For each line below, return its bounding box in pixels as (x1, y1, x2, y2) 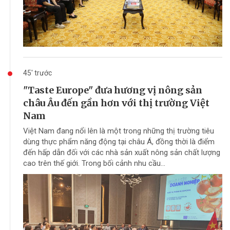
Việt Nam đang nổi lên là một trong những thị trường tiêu (23, 126, 214, 136)
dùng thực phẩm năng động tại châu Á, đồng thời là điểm (23, 137, 215, 147)
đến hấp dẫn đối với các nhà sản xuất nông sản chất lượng (23, 148, 220, 158)
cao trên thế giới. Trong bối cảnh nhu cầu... (23, 159, 165, 168)
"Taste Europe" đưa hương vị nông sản (23, 84, 202, 97)
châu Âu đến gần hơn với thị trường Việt (23, 97, 209, 109)
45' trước (23, 69, 52, 78)
